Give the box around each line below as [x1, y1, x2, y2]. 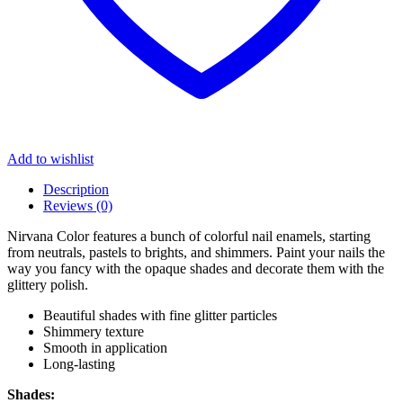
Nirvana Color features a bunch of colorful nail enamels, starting [7, 228, 371, 245]
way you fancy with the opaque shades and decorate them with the [7, 261, 384, 277]
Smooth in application [43, 340, 167, 356]
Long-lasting [43, 356, 115, 372]
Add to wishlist [7, 151, 94, 167]
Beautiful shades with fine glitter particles [43, 308, 277, 324]
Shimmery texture [43, 324, 144, 340]
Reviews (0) [43, 198, 112, 214]
